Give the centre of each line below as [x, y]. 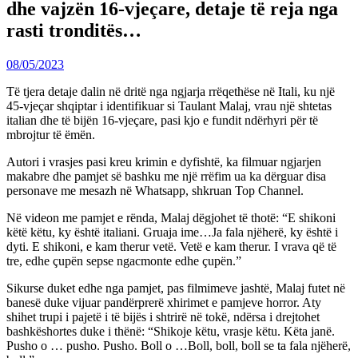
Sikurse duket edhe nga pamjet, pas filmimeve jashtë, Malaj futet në [176, 288]
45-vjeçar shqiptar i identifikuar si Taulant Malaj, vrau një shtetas [169, 105]
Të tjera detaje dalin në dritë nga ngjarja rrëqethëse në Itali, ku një [171, 91]
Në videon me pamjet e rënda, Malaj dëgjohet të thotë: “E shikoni [171, 217]
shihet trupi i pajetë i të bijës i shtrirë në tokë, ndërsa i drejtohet [163, 316]
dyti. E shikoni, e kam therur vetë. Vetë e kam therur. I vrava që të [171, 246]
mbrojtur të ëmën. [51, 134]
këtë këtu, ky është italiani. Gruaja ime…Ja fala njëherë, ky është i [172, 232]
